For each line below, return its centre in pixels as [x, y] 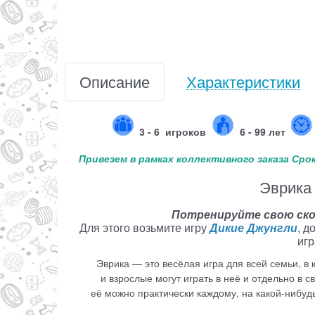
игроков [184, 132]
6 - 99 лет [263, 132]
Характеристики [243, 82]
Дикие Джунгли [253, 228]
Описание [115, 82]
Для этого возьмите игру [144, 228]
